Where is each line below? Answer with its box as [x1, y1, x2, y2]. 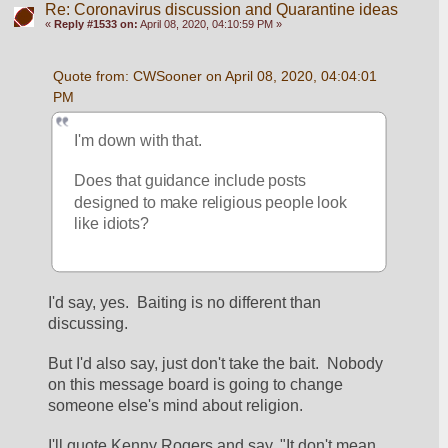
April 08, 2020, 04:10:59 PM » [137, 18, 282, 31]
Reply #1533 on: [53, 18, 138, 31]
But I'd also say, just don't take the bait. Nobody [48, 355, 384, 373]
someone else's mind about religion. [48, 397, 304, 415]
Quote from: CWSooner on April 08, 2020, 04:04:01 [52, 68, 377, 85]
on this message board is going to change [48, 376, 344, 394]
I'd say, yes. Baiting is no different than [48, 294, 322, 312]
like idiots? [74, 215, 150, 232]
